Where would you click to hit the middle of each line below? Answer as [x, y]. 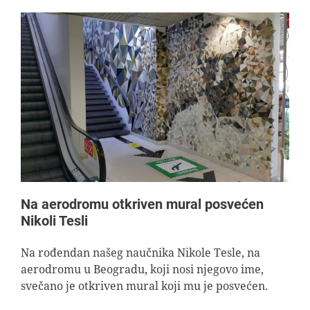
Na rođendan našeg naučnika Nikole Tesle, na [140, 252]
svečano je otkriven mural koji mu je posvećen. [144, 285]
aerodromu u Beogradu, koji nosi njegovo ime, [142, 269]
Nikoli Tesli [54, 220]
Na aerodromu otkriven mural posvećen [142, 204]
